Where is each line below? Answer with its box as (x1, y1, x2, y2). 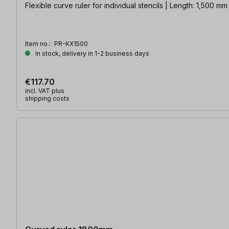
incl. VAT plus (25, 86, 64, 95)
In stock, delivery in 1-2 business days (34, 49, 149, 57)
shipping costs (25, 94, 70, 102)
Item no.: (25, 39, 52, 48)
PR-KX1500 (54, 39, 88, 48)
